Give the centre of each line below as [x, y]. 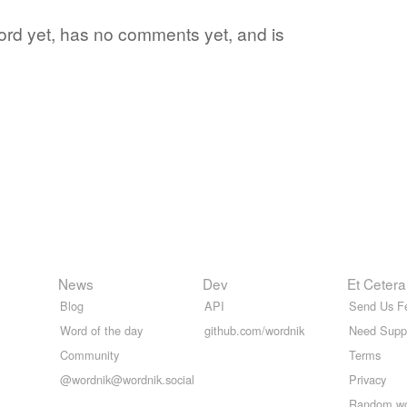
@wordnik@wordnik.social [127, 379]
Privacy [367, 379]
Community [89, 354]
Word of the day [101, 330]
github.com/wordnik [254, 330]
